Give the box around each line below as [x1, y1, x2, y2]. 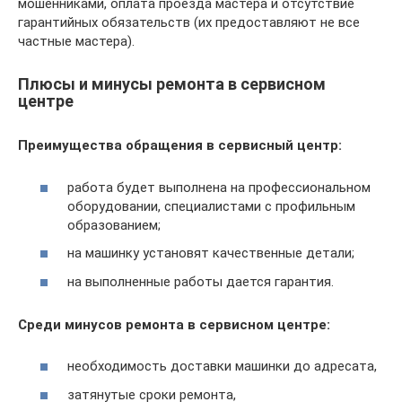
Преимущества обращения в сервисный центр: [18, 137, 342, 153]
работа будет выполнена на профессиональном [67, 179, 371, 196]
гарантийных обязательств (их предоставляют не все [18, 14, 360, 31]
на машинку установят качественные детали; [67, 245, 354, 261]
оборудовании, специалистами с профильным [67, 197, 355, 214]
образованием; [67, 216, 161, 233]
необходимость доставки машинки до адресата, [67, 358, 377, 374]
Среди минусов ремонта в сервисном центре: [18, 316, 330, 333]
